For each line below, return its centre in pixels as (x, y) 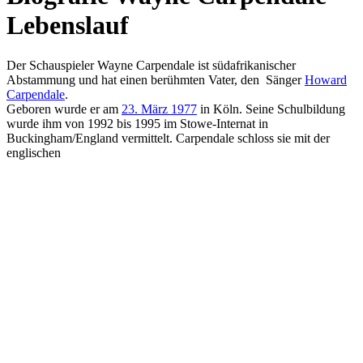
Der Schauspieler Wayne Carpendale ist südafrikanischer (151, 65)
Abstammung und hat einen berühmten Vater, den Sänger (156, 79)
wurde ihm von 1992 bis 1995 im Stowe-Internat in (137, 123)
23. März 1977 (159, 109)
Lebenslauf (68, 26)
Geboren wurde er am (64, 109)
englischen (34, 152)
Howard (326, 79)
